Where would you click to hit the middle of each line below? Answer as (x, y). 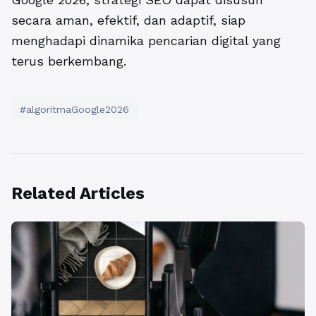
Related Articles (78, 193)
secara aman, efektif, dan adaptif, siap (128, 20)
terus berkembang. (69, 61)
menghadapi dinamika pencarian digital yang (146, 40)
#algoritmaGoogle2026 (74, 109)
